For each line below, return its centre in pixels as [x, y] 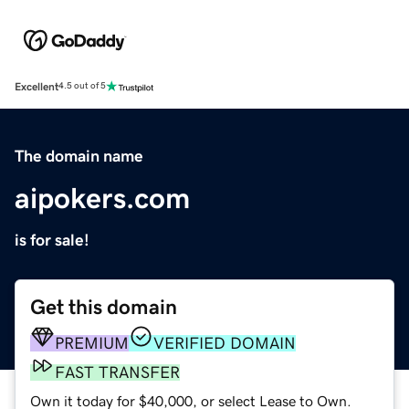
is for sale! [52, 240]
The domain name [79, 156]
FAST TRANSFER [117, 372]
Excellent [37, 86]
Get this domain [104, 307]
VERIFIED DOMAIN [225, 343]
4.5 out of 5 [82, 86]
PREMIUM [92, 343]
